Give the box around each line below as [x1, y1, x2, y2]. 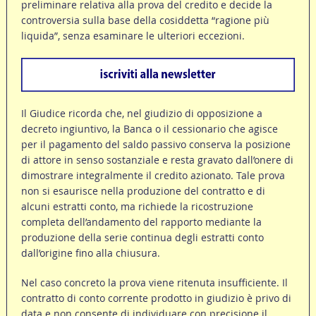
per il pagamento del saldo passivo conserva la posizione [20, 138, 291, 152]
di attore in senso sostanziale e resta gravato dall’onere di [20, 153, 293, 167]
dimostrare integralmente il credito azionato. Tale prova [20, 169, 285, 183]
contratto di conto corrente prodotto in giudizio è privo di [20, 291, 291, 305]
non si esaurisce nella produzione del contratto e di [20, 184, 265, 198]
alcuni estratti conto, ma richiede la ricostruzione [20, 200, 253, 214]
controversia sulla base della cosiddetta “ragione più [20, 13, 269, 28]
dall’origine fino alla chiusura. [20, 246, 160, 260]
